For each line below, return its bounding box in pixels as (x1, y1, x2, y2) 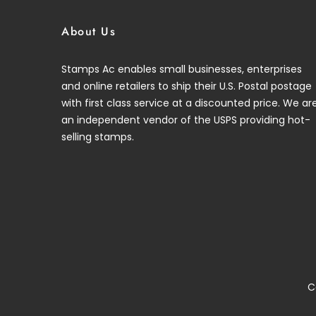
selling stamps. (61, 130, 134, 145)
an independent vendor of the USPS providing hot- (61, 113, 310, 128)
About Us (61, 23, 116, 40)
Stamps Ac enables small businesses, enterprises (61, 62, 302, 77)
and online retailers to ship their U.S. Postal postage (61, 79, 312, 94)
